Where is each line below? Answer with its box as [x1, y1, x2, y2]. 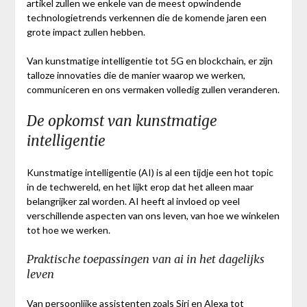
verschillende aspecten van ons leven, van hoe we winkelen [26, 210, 280, 222]
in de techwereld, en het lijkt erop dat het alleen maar [26, 181, 254, 193]
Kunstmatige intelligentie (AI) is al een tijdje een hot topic [26, 167, 273, 179]
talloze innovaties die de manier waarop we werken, [26, 69, 245, 82]
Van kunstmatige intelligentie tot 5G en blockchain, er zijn [26, 55, 273, 67]
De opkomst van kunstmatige [26, 112, 217, 131]
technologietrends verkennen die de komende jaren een [26, 12, 267, 24]
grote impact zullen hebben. [26, 26, 145, 38]
